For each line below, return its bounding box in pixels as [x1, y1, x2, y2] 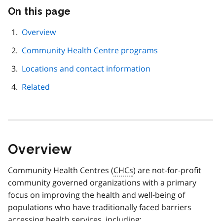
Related [22, 81, 50, 93]
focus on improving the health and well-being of [8, 189, 185, 201]
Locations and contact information [22, 63, 150, 74]
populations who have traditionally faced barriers [8, 202, 191, 213]
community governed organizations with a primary [8, 177, 196, 188]
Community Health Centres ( [8, 165, 113, 176]
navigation [78, 35, 121, 44]
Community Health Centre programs [22, 45, 158, 56]
